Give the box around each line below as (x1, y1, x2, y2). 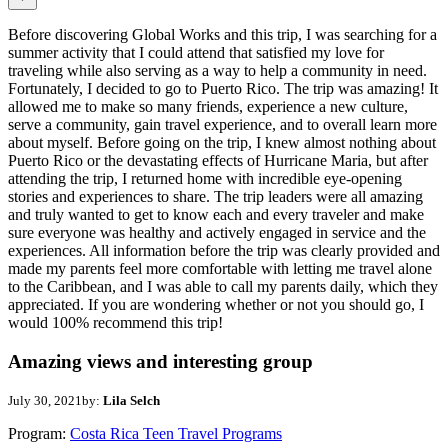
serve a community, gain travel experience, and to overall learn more (8, 115, 437, 133)
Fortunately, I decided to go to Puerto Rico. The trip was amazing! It (8, 79, 438, 97)
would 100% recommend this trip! (8, 313, 223, 331)
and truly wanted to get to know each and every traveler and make (8, 205, 424, 223)
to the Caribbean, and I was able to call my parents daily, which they (8, 277, 438, 295)
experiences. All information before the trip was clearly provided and (8, 241, 440, 259)
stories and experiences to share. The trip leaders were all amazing (8, 187, 423, 205)
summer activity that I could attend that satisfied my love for (8, 43, 384, 61)
